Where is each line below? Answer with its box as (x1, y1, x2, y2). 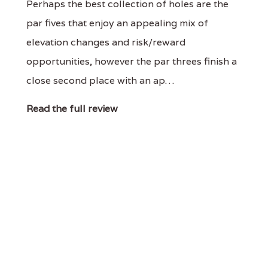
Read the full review (26, 102, 118, 115)
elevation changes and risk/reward (26, 36, 185, 48)
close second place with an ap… (26, 74, 174, 87)
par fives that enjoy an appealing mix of (26, 17, 208, 29)
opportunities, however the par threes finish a (26, 55, 237, 68)
